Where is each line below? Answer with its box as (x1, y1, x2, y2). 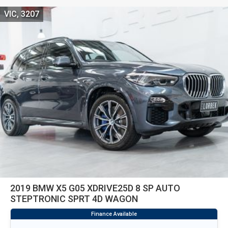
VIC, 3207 (4, 9, 39, 19)
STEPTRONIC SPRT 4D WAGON (10, 193, 138, 204)
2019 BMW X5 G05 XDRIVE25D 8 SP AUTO (10, 182, 180, 193)
